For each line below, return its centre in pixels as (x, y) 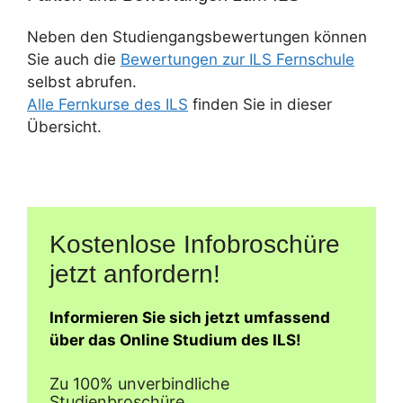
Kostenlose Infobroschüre (195, 244)
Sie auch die (74, 59)
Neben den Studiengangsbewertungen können (197, 37)
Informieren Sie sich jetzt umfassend (190, 318)
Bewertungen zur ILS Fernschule (237, 59)
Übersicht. (64, 127)
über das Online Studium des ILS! (175, 340)
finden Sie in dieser (260, 104)
